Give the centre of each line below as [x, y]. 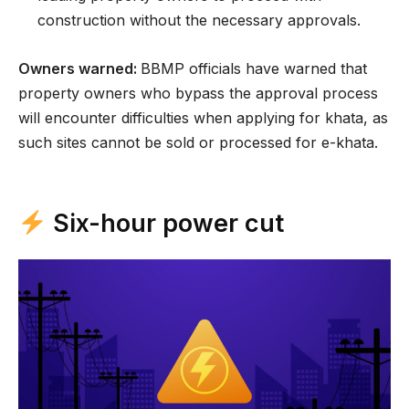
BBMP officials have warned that [254, 69]
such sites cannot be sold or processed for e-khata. [198, 143]
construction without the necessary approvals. [199, 21]
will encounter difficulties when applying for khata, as [203, 118]
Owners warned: [79, 69]
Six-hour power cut [165, 224]
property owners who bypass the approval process [198, 94]
